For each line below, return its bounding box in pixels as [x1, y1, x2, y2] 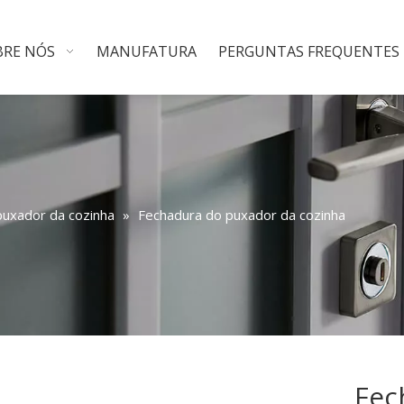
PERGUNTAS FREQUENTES [217, 41, 399, 61]
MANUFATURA [96, 41, 197, 61]
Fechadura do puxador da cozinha [138, 206, 345, 224]
